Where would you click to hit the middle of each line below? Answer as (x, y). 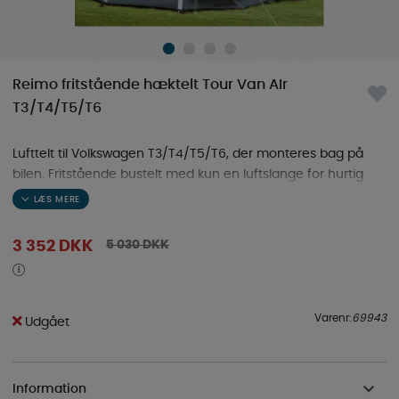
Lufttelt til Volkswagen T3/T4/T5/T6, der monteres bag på (188, 155)
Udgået (47, 322)
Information (49, 390)
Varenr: (333, 318)
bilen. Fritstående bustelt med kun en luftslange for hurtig (188, 175)
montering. (46, 195)
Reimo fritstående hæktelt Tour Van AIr (150, 85)
